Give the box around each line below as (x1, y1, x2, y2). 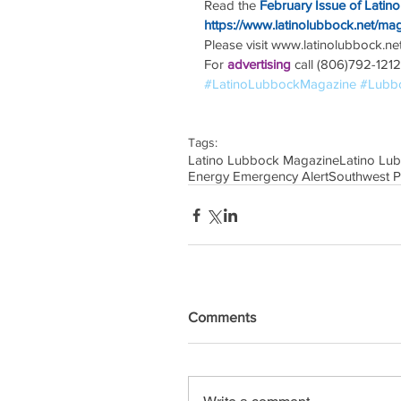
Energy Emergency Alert (188, 168, 328, 184)
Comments (188, 310, 256, 326)
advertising (227, 56, 294, 73)
